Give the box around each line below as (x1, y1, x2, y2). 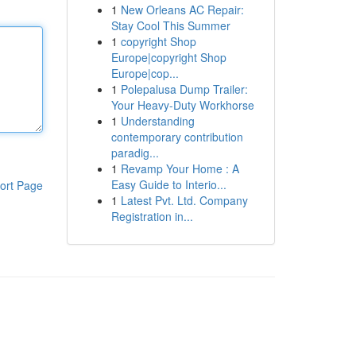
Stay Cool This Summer (110, 17, 230, 33)
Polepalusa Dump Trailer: (120, 81, 248, 97)
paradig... (110, 145, 159, 161)
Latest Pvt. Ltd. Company (120, 192, 248, 208)
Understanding (120, 113, 195, 129)
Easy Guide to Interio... (110, 176, 226, 192)
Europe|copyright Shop (110, 49, 226, 65)
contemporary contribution (110, 129, 243, 145)
